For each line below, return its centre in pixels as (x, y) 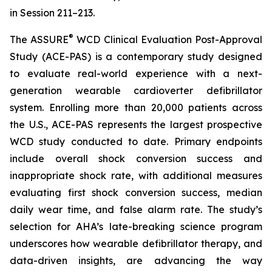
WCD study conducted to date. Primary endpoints (136, 141)
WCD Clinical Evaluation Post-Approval (168, 39)
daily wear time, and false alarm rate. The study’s (136, 209)
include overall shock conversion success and (136, 158)
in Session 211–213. (52, 13)
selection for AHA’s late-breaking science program (136, 226)
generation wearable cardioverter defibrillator (136, 90)
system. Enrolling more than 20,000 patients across (136, 107)
